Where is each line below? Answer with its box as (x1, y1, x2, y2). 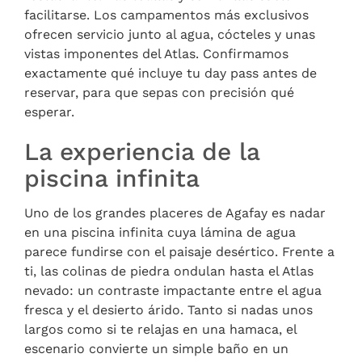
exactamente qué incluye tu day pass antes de (24, 65, 317, 81)
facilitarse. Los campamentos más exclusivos (24, 6, 309, 23)
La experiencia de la (24, 137, 259, 166)
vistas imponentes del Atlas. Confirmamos (24, 45, 288, 61)
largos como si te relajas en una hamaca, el (24, 321, 297, 337)
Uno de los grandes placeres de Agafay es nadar (24, 204, 326, 221)
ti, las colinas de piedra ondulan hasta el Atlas (24, 263, 314, 279)
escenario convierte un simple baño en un (24, 340, 288, 356)
